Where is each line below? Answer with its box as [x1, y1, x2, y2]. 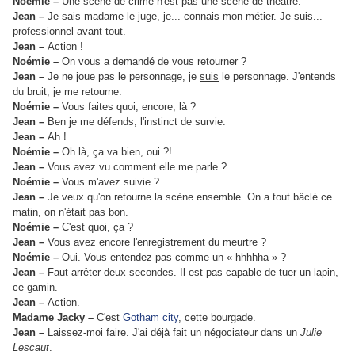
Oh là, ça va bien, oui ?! [62, 146, 172, 158]
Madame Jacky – [13, 311, 97, 324]
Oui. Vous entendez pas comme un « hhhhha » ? [62, 251, 286, 264]
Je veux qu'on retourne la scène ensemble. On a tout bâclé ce [48, 191, 332, 204]
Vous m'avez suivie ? [62, 176, 159, 189]
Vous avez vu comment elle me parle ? [48, 161, 227, 174]
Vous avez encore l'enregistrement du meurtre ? [48, 236, 266, 249]
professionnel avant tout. [13, 25, 126, 38]
